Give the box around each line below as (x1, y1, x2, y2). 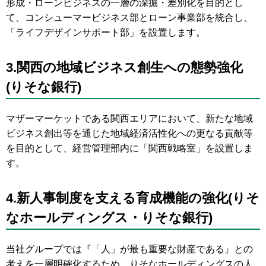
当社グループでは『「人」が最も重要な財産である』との (6, 244, 253, 254)
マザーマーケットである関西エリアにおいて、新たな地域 (6, 113, 253, 123)
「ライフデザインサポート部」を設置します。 (6, 27, 205, 37)
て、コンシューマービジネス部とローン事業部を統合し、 (6, 12, 253, 23)
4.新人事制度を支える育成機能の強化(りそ (6, 191, 259, 205)
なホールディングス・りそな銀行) (6, 210, 213, 225)
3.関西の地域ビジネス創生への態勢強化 (6, 60, 243, 75)
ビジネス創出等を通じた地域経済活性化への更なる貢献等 (6, 128, 253, 138)
